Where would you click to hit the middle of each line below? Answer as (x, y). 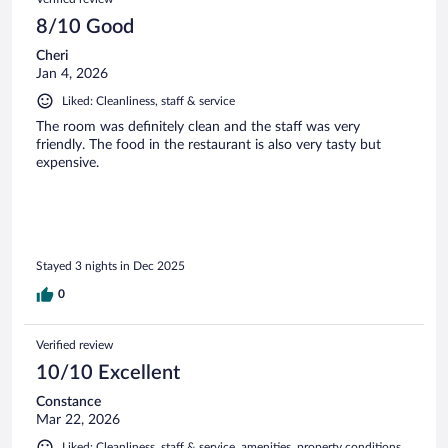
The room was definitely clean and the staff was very (198, 126)
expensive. (67, 162)
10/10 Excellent (108, 373)
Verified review (74, 345)
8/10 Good (85, 26)
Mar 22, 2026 (78, 420)
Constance (68, 402)
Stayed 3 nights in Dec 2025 (110, 266)
